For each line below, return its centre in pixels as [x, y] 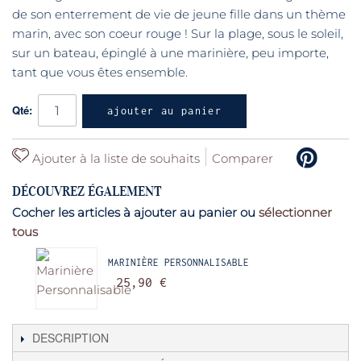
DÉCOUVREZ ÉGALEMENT [87, 191]
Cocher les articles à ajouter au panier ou [135, 213]
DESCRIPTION [71, 338]
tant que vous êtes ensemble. [100, 73]
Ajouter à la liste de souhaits [114, 159]
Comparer [243, 159]
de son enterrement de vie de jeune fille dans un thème [179, 15]
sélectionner [295, 213]
